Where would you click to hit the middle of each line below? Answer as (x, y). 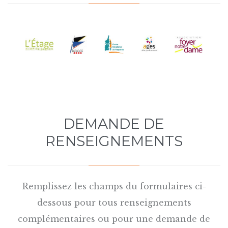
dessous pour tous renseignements (114, 203)
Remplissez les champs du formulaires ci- (114, 187)
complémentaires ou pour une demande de (114, 219)
